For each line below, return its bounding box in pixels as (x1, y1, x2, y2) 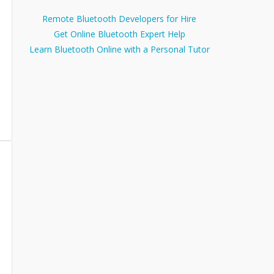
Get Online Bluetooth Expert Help (53, 28, 185, 40)
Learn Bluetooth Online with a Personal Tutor (29, 43, 210, 56)
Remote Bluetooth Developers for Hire (42, 13, 196, 25)
